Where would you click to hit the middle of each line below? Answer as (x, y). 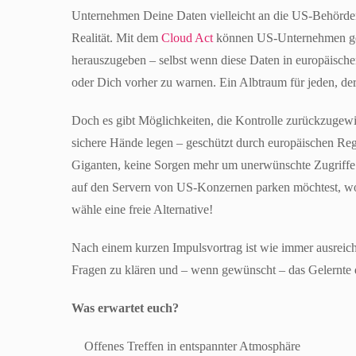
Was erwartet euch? (125, 308)
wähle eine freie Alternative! (142, 209)
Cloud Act (187, 38)
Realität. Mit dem (116, 38)
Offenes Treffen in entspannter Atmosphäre (196, 346)
